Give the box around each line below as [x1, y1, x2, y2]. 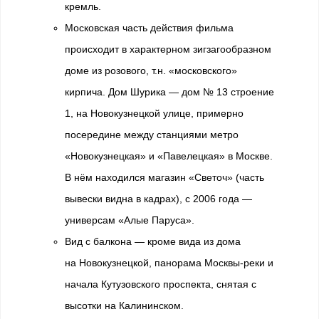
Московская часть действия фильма [65, 22, 234, 33]
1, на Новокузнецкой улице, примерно [65, 108, 244, 119]
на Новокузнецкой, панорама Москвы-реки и [65, 257, 273, 268]
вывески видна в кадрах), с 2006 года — [65, 193, 252, 204]
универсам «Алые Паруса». [65, 214, 194, 226]
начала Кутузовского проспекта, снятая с [65, 278, 256, 290]
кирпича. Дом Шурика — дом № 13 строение [65, 86, 274, 98]
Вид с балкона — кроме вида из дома [65, 236, 241, 247]
